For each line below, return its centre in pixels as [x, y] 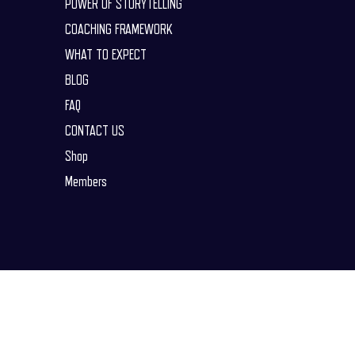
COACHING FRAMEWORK [118, 29]
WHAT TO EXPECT [105, 55]
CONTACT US [94, 131]
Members [86, 181]
